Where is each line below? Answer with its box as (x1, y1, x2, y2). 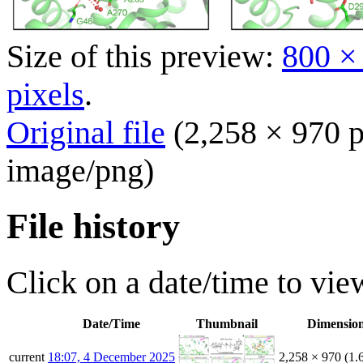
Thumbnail (196, 316, 258, 331)
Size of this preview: (6, 37, 282, 75)
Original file (6, 113, 165, 151)
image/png (6, 152, 143, 189)
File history (6, 206, 180, 246)
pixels (6, 75, 84, 113)
